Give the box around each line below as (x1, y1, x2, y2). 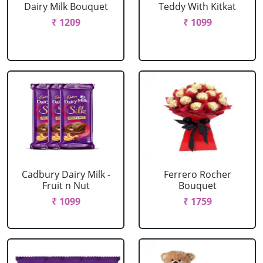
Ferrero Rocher (163, 168, 231, 181)
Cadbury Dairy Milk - (21, 168, 110, 181)
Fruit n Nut (42, 179, 90, 192)
